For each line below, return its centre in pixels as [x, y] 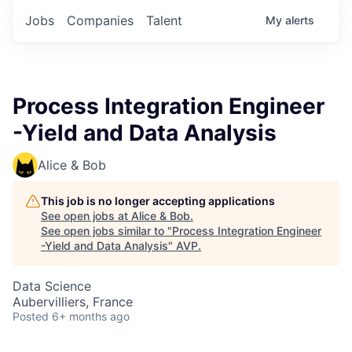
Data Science [52, 286]
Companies [100, 20]
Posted [31, 316]
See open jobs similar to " [106, 230]
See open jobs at [86, 215]
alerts [300, 20]
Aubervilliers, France [73, 301]
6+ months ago [91, 316]
